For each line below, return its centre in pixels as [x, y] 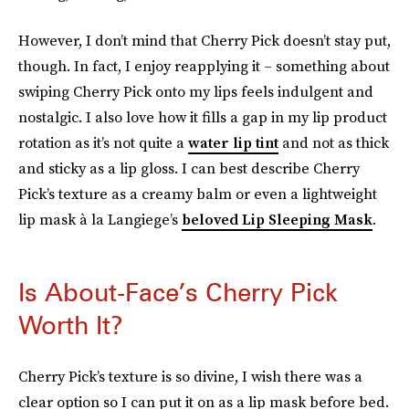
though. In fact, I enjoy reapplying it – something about [204, 66]
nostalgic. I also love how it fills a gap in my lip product [203, 117]
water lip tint [233, 143]
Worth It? [71, 325]
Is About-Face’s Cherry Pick [178, 293]
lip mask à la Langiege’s [100, 220]
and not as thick [334, 143]
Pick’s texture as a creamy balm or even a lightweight [198, 194]
